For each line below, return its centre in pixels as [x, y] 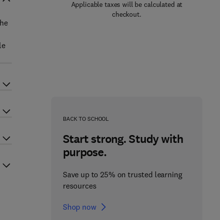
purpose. [85, 152]
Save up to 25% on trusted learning [122, 174]
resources [80, 186]
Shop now [79, 207]
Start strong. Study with [123, 139]
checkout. [127, 14]
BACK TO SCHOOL [86, 119]
